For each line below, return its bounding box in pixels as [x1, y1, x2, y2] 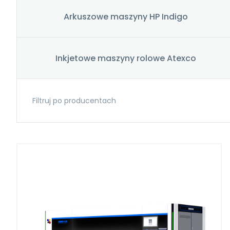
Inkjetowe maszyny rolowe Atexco [55, 52, 196, 64]
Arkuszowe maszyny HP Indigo [64, 10, 188, 23]
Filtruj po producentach [32, 95, 116, 106]
